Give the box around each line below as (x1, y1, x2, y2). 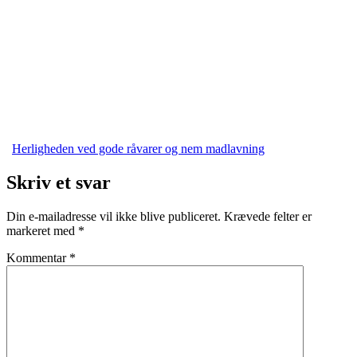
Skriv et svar (6, 172, 111, 194)
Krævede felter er (224, 210, 312, 224)
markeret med (6, 224, 78, 238)
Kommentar (6, 251, 69, 265)
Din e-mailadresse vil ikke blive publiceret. (6, 210, 221, 224)
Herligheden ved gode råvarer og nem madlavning (12, 142, 265, 156)
